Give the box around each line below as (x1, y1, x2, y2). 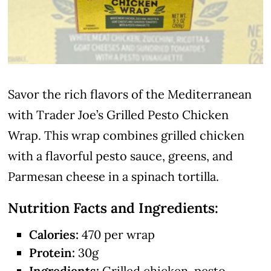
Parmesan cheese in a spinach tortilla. (8, 169, 220, 184)
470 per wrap (79, 227, 155, 243)
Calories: (29, 227, 79, 243)
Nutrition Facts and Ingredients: (8, 199, 219, 217)
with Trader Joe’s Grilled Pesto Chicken (8, 107, 229, 123)
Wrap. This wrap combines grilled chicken (8, 128, 245, 143)
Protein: (29, 245, 76, 261)
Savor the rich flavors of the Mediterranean (8, 87, 252, 102)
